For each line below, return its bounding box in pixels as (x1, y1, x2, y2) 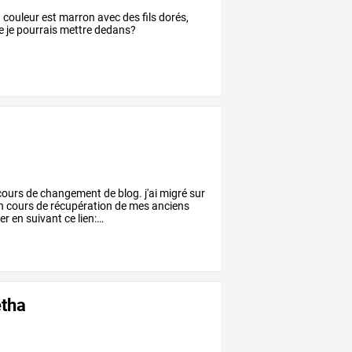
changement (38, 186, 102, 200)
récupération (48, 199, 113, 212)
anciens (149, 199, 190, 212)
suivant (24, 211, 63, 225)
